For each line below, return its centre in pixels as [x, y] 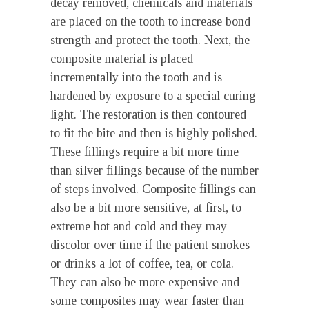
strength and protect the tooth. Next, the [150, 40]
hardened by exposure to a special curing [153, 96]
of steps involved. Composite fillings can [153, 189]
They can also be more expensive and [145, 282]
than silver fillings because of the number [154, 170]
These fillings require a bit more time [144, 152]
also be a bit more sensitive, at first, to [146, 208]
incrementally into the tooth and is [136, 77]
